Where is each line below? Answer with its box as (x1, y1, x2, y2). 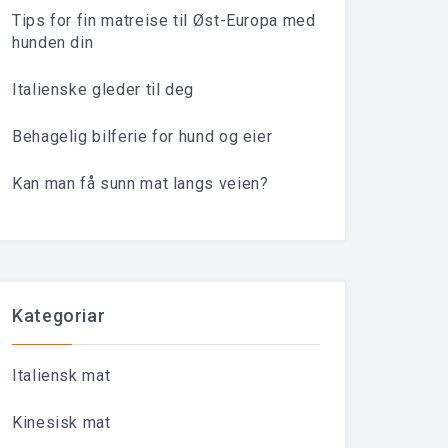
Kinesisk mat (12, 413, 111, 432)
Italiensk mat (12, 366, 111, 385)
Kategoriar (12, 305, 106, 326)
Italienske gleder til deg (12, 80, 194, 99)
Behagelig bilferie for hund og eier (12, 127, 273, 146)
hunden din (12, 33, 94, 52)
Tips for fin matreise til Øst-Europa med (12, 11, 316, 30)
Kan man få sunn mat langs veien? (12, 174, 269, 193)
